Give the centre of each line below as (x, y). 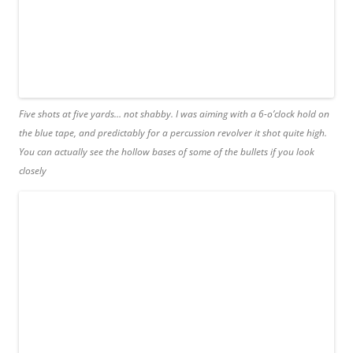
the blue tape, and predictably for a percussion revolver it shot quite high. (173, 132)
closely (33, 170)
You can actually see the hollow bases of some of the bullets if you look (167, 151)
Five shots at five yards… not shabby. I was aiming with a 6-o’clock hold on (174, 113)
